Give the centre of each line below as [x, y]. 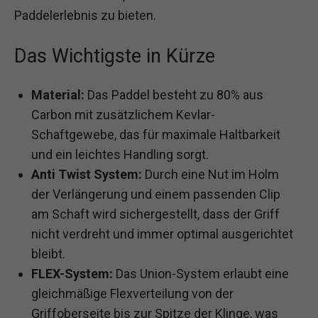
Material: [58, 95]
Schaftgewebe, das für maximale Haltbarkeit [156, 135]
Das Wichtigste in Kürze [115, 56]
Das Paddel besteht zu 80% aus [174, 95]
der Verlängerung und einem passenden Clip [156, 194]
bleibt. [48, 254]
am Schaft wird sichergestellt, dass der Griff [155, 214]
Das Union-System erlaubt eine [201, 274]
